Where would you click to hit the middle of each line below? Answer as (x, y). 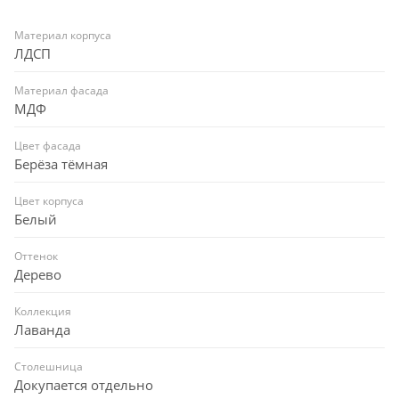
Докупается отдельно (84, 385)
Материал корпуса (63, 36)
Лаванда (42, 330)
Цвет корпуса (49, 201)
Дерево (38, 275)
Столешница (49, 367)
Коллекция (43, 312)
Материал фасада (61, 91)
